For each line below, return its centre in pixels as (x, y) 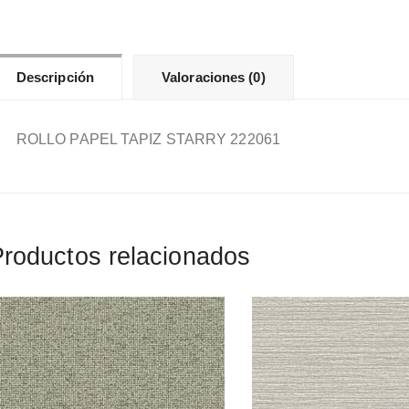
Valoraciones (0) (214, 77)
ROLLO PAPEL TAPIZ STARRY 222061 (148, 139)
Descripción (55, 77)
